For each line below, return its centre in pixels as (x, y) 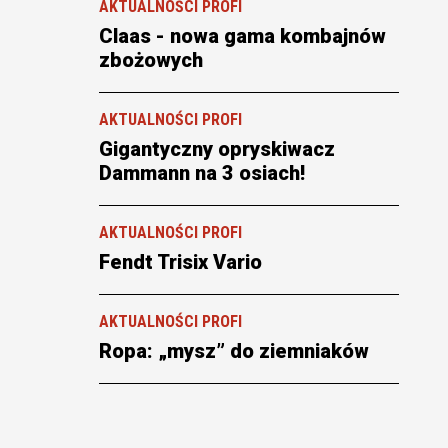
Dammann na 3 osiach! (201, 172)
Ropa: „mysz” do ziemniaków (233, 350)
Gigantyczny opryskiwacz (216, 148)
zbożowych (150, 59)
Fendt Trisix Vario (180, 261)
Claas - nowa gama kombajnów (242, 35)
